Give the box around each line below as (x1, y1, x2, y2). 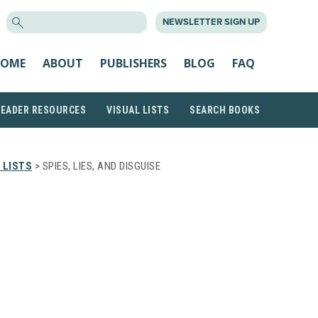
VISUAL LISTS (106, 104, 169, 116)
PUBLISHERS (100, 55, 167, 71)
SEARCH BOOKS (190, 104, 260, 116)
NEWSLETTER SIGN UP (163, 16, 260, 28)
